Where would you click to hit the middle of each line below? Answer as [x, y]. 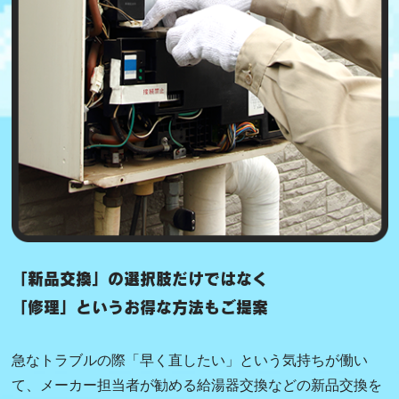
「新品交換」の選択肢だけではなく [139, 278]
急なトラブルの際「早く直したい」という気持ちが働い [189, 360]
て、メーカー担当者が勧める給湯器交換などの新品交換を [196, 385]
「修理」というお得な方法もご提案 [139, 307]
